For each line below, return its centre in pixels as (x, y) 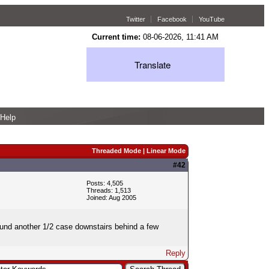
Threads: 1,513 (108, 190)
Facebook (172, 19)
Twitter (135, 19)
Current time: (116, 37)
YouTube (211, 19)
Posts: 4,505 (104, 183)
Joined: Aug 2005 (111, 197)
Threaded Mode (116, 150)
